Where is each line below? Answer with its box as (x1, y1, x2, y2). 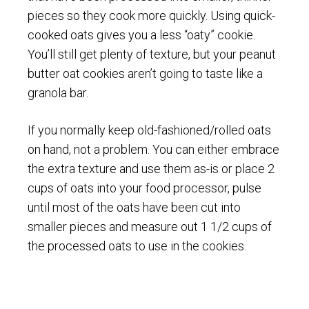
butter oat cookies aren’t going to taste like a (28, 66, 263, 81)
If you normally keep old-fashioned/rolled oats (28, 122, 271, 137)
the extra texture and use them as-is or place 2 (28, 161, 275, 176)
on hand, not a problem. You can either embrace (28, 141, 279, 157)
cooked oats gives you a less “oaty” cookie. (28, 27, 255, 42)
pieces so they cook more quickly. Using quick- (28, 8, 275, 23)
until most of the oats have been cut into (28, 199, 241, 215)
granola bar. (28, 85, 88, 100)
